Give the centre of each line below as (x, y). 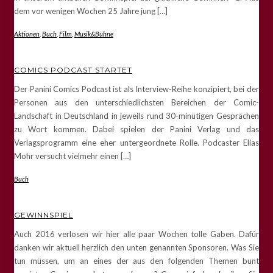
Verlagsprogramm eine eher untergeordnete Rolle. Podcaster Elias (136, 142)
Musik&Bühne (94, 34)
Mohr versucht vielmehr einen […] (73, 156)
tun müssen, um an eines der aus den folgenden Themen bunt (136, 261)
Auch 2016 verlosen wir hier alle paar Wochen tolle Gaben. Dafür (136, 234)
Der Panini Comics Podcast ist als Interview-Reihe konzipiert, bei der (136, 89)
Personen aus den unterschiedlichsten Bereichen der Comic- (136, 102)
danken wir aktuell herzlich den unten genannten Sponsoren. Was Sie (136, 247)
